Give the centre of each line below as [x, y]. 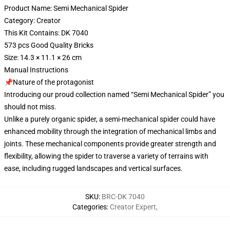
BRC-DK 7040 [123, 197]
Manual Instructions [36, 70]
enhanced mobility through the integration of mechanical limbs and [110, 132]
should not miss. [30, 107]
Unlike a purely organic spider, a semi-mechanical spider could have [110, 119]
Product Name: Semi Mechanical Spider [66, 8]
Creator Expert [133, 207]
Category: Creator [32, 21]
